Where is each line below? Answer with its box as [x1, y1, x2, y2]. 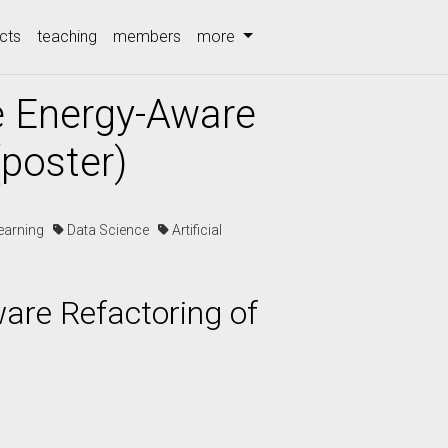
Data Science [64, 222, 158, 238]
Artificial [169, 222, 222, 238]
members [113, 27, 182, 46]
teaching [37, 27, 98, 46]
